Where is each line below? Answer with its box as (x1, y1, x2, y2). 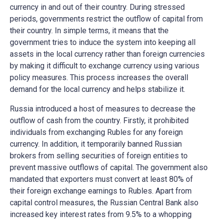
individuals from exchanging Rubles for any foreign (10, 127, 183, 137)
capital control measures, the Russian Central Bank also (10, 197, 198, 207)
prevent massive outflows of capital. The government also (10, 162, 208, 172)
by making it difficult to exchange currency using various (10, 61, 199, 70)
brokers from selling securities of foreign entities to (10, 151, 188, 160)
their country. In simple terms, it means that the (10, 25, 169, 35)
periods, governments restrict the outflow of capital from (10, 14, 203, 23)
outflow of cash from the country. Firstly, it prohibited (10, 115, 189, 125)
